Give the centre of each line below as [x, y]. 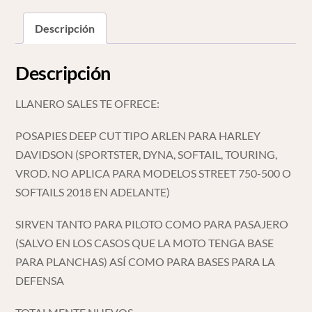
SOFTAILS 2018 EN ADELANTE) [93, 192]
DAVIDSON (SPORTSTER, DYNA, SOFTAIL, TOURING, [147, 155]
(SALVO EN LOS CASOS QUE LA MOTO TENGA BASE [145, 243]
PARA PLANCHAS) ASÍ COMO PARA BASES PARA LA [146, 262]
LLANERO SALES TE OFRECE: [88, 103]
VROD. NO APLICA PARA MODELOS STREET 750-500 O [154, 173]
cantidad [36, 17]
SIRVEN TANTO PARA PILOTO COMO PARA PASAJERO [152, 224]
